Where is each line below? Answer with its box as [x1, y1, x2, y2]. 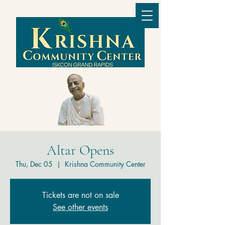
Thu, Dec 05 [15, 159, 53, 169]
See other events [53, 202, 108, 212]
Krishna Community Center [64, 159, 146, 169]
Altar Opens [47, 142, 114, 159]
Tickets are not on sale [42, 190, 119, 200]
